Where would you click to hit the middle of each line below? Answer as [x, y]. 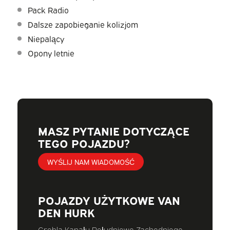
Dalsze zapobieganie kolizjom [83, 24]
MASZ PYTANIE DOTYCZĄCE [113, 131]
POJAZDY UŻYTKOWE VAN [109, 200]
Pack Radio [48, 10]
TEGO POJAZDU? [84, 143]
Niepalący [46, 39]
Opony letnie [51, 53]
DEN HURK [66, 212]
